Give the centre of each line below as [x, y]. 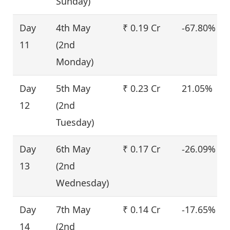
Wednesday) [83, 183]
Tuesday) [75, 122]
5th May [73, 88]
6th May [73, 149]
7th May [73, 209]
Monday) [75, 61]
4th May [73, 27]
